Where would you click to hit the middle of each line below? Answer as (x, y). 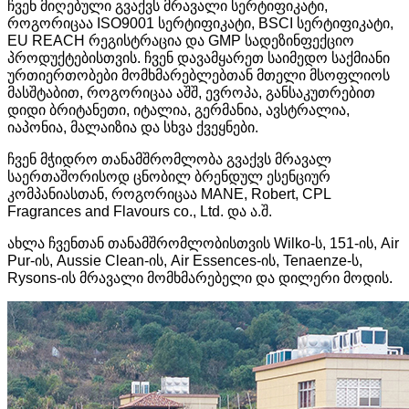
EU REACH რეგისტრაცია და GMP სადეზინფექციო (181, 40)
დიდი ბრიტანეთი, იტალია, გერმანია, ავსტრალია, (178, 110)
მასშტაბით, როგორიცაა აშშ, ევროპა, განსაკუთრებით (191, 92)
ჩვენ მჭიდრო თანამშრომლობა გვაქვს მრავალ (169, 159)
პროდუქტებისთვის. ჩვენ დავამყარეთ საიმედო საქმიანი (199, 58)
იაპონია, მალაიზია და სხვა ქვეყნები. (133, 127)
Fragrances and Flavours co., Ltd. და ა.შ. (140, 211)
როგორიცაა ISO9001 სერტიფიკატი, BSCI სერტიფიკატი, (200, 23)
